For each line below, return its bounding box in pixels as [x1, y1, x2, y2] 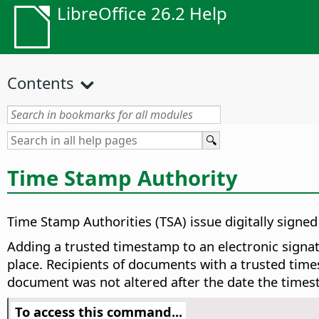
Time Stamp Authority [7, 163, 238, 192]
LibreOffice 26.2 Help [57, 1, 227, 25]
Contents [7, 72, 74, 93]
